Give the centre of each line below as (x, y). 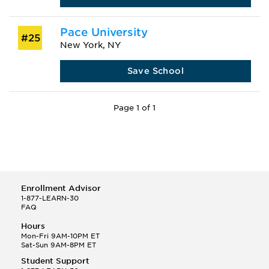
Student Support (55, 261)
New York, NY (90, 45)
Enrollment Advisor (61, 188)
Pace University (104, 32)
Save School (156, 71)
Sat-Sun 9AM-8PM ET (59, 245)
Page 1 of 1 (134, 107)
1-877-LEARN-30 (50, 198)
